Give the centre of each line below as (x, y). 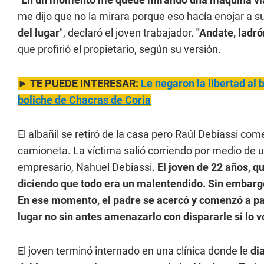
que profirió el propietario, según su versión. (119, 49)
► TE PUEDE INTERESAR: (79, 83)
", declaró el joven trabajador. (128, 33)
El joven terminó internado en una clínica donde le (134, 251)
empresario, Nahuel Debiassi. (86, 167)
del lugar (39, 33)
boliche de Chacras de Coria (84, 100)
